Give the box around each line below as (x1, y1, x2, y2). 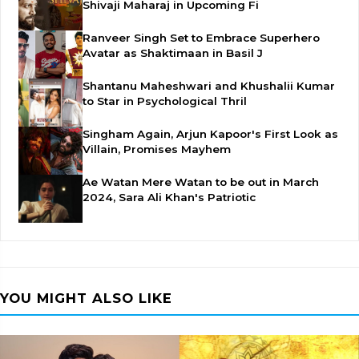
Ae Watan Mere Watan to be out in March (83, 175, 319, 189)
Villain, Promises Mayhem (83, 143, 231, 156)
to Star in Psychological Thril (83, 95, 247, 108)
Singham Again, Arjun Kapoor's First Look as (83, 127, 338, 141)
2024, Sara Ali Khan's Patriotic (83, 191, 256, 204)
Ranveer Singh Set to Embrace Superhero (83, 31, 320, 45)
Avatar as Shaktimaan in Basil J (83, 46, 263, 60)
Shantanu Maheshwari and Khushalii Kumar (83, 79, 335, 93)
